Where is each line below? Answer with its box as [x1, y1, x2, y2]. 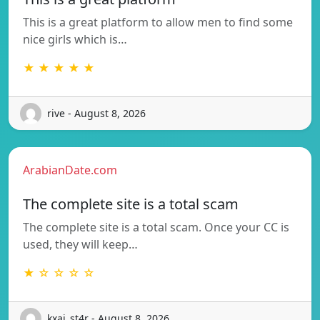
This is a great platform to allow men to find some [23, 14, 293, 30]
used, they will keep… [23, 236, 138, 252]
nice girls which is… [23, 31, 127, 47]
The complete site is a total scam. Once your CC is [23, 219, 289, 235]
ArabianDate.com [23, 161, 117, 178]
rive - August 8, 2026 [47, 106, 146, 121]
